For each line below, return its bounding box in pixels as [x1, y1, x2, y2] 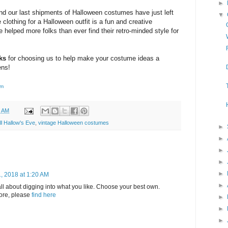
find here [32, 191, 56, 199]
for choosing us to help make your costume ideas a [8, 54, 159, 63]
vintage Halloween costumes [38, 120, 109, 126]
